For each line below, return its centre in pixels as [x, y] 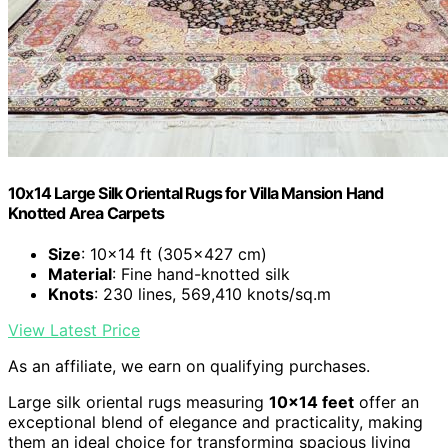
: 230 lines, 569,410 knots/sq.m [212, 293]
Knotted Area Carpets [86, 212]
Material [80, 273]
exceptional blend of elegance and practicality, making [215, 421]
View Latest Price [74, 329]
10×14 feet [311, 401]
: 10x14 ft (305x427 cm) [174, 253]
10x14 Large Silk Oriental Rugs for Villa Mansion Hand [196, 192]
